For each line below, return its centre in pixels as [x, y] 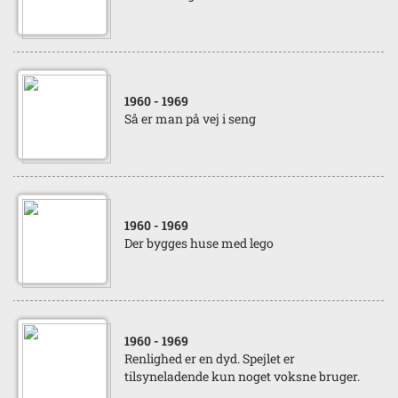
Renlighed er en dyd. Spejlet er [210, 358]
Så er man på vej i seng [190, 119]
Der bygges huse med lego [199, 243]
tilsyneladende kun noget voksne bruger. [242, 376]
